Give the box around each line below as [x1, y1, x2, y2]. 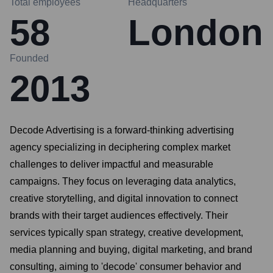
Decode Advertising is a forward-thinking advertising [10, 125, 234, 135]
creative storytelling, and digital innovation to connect [10, 193, 238, 204]
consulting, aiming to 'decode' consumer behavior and [10, 261, 241, 272]
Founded [10, 53, 49, 63]
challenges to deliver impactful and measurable [10, 159, 213, 169]
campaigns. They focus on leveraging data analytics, [10, 176, 236, 186]
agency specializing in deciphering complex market [10, 142, 230, 152]
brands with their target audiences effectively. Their [10, 210, 228, 221]
